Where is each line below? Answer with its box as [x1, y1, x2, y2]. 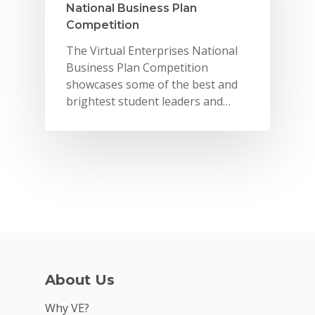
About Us [45, 271, 115, 288]
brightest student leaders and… [66, 94, 231, 109]
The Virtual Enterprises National [66, 43, 238, 58]
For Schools [181, 269, 271, 292]
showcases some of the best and [66, 77, 238, 92]
